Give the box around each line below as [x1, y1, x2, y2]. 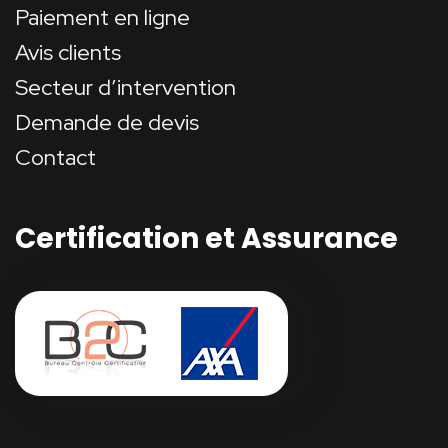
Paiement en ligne [15, 3, 190, 33]
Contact [15, 143, 96, 173]
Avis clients [15, 38, 121, 68]
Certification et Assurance [15, 219, 398, 259]
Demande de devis [15, 108, 199, 138]
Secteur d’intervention [15, 73, 236, 103]
